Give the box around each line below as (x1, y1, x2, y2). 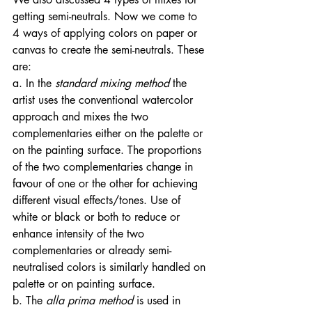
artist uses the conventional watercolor (13, 93, 196, 108)
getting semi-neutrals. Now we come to (13, 9, 201, 24)
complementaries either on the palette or (13, 126, 206, 141)
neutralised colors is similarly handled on (13, 260, 209, 275)
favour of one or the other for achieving (13, 176, 201, 192)
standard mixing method (52, 76, 173, 91)
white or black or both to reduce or (13, 210, 183, 225)
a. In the (13, 76, 52, 91)
